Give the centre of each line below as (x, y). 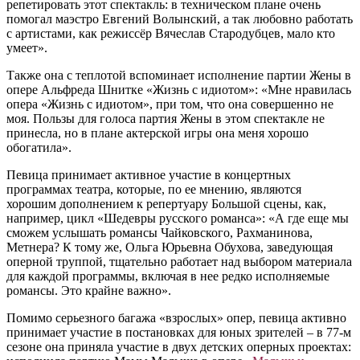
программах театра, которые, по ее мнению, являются (154, 190)
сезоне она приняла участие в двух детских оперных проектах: (179, 347)
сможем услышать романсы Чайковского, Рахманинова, (160, 233)
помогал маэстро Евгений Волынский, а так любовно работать (180, 19)
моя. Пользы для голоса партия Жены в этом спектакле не (166, 119)
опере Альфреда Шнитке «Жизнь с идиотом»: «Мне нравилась (179, 90)
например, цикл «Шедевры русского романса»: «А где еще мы (178, 219)
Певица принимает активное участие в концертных (149, 175)
